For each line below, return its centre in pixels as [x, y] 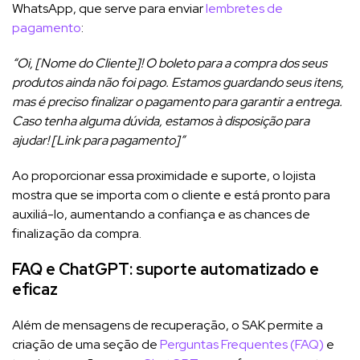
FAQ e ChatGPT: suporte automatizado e [166, 269]
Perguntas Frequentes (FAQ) [242, 344]
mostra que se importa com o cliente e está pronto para [171, 194]
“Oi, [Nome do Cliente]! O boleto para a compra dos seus [170, 63]
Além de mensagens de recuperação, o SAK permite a [168, 325]
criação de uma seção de [86, 344]
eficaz [35, 289]
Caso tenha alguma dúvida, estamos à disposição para [161, 121]
